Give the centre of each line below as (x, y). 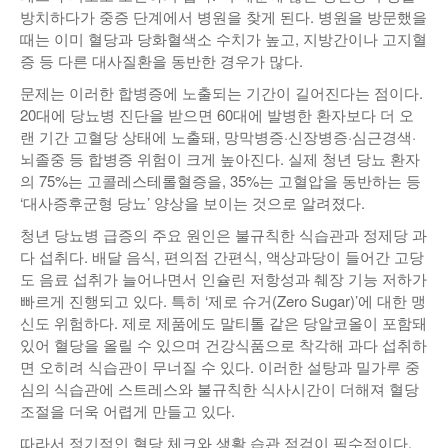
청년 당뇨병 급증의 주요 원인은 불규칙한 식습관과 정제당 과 (223, 235)
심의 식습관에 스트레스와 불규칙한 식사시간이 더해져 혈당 (219, 389)
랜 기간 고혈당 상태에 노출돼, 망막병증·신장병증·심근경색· (218, 137)
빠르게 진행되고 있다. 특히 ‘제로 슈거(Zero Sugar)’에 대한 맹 (223, 301)
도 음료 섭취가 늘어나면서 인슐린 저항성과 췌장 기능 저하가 (223, 279)
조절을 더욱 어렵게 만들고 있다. (127, 411)
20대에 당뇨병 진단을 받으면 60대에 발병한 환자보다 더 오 (217, 115)
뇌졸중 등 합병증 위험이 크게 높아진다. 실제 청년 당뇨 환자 (220, 159)
